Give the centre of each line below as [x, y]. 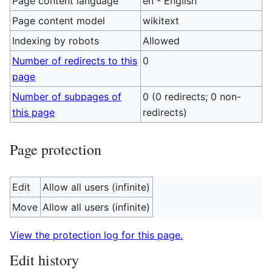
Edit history [44, 260]
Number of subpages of [67, 97]
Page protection [56, 149]
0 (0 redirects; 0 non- [192, 97]
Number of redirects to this [75, 61]
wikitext [161, 21]
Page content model [59, 21]
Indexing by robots [56, 41]
